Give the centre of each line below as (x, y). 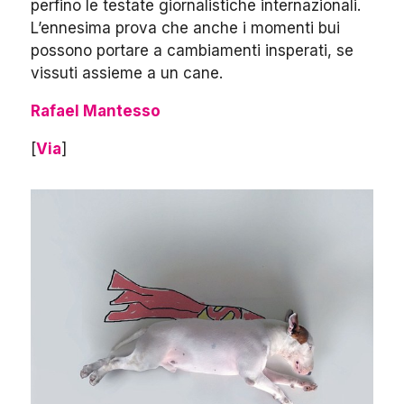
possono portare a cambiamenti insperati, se (192, 50)
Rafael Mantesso (96, 111)
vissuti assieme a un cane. (127, 73)
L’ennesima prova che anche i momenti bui (185, 28)
